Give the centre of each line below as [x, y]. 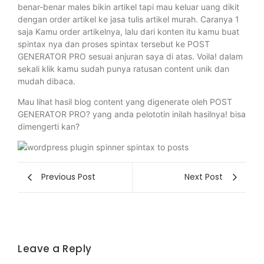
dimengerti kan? [49, 127]
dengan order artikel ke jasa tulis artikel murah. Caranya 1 [128, 19]
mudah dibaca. [47, 81]
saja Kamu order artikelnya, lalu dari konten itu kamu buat [128, 31]
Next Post [204, 177]
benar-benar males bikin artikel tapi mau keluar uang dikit [128, 6]
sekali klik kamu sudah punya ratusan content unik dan [123, 68]
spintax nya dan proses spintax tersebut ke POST [114, 44]
